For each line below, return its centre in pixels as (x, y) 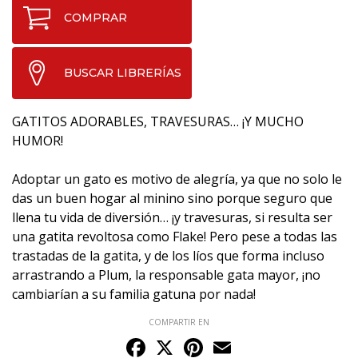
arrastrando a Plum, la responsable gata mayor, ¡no (166, 274)
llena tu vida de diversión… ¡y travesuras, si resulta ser (172, 217)
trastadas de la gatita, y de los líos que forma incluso (168, 255)
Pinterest (234, 341)
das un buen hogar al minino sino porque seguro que (172, 198)
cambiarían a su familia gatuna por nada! (134, 294)
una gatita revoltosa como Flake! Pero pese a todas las (175, 236)
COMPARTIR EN (179, 322)
